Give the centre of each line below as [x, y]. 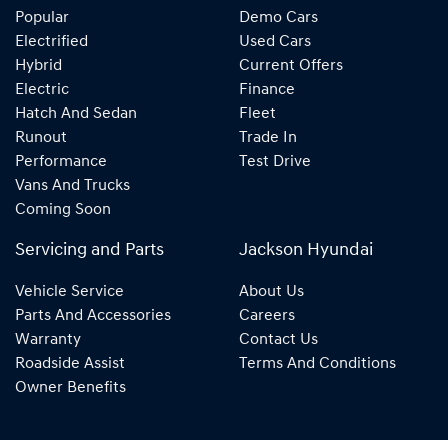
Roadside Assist [70, 364]
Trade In [268, 138]
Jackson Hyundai [306, 251]
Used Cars [275, 42]
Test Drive [275, 162]
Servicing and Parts [89, 251]
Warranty [48, 340]
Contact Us [278, 340]
